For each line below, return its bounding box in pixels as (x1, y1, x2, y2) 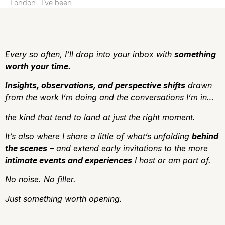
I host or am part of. (132, 155, 211, 166)
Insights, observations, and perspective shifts (5, 80, 185, 91)
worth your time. (5, 61, 71, 71)
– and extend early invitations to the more (47, 143, 208, 154)
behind (192, 131, 218, 142)
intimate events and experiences (5, 155, 132, 166)
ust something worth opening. (10, 193, 122, 204)
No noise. (5, 174, 44, 185)
